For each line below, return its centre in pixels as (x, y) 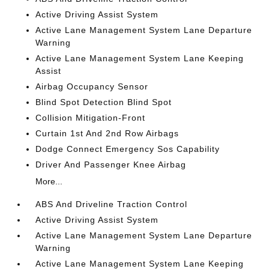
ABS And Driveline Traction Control (112, 204)
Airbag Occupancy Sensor (92, 86)
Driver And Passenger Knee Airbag (111, 165)
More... (49, 181)
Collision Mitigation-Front (91, 118)
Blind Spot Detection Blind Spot (104, 102)
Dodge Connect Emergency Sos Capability (128, 149)
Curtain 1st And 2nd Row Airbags (107, 133)
